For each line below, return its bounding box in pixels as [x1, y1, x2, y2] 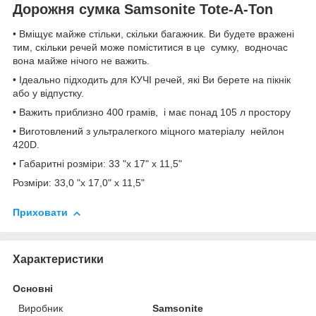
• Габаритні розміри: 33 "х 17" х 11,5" [13, 158, 182, 170]
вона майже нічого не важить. [13, 55, 150, 67]
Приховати [13, 207, 68, 219]
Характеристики [13, 253, 104, 265]
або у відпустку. [13, 87, 84, 99]
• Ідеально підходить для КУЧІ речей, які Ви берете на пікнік [13, 74, 291, 86]
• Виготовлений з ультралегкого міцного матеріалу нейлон [13, 126, 284, 138]
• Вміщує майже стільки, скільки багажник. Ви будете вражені [13, 28, 294, 40]
